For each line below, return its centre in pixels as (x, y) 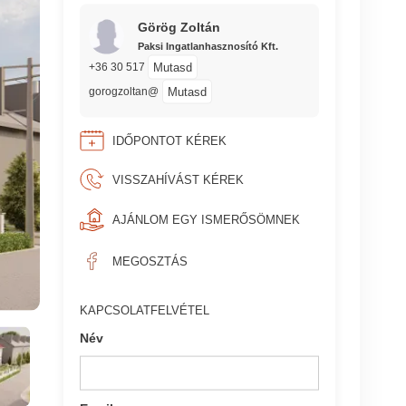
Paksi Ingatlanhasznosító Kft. (208, 46)
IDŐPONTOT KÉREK (169, 140)
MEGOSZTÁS (150, 261)
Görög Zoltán (179, 27)
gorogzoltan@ (123, 92)
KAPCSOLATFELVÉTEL (145, 310)
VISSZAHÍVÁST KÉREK (178, 179)
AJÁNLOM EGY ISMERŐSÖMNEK (206, 219)
